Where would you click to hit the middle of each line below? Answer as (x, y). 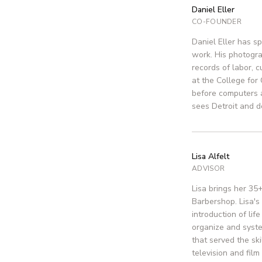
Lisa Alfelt (211, 156)
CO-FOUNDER (217, 22)
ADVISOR (208, 168)
